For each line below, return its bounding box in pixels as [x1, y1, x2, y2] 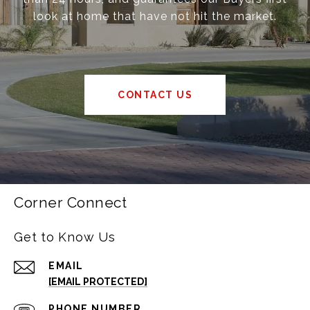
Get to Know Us [14, 230, 116, 245]
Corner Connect [14, 194, 127, 212]
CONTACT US [118, 89, 192, 101]
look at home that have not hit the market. [33, 10, 277, 24]
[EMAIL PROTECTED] [48, 276, 147, 288]
